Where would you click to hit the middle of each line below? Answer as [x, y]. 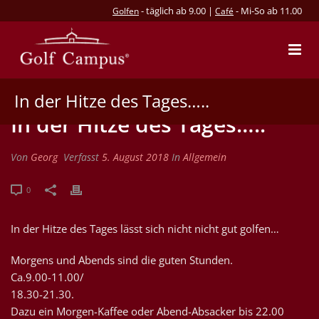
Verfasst [81, 157]
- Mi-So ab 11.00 [268, 11]
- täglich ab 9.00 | [177, 11]
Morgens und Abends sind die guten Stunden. [122, 260]
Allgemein [205, 157]
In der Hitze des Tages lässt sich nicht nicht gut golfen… [145, 229]
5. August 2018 [135, 157]
